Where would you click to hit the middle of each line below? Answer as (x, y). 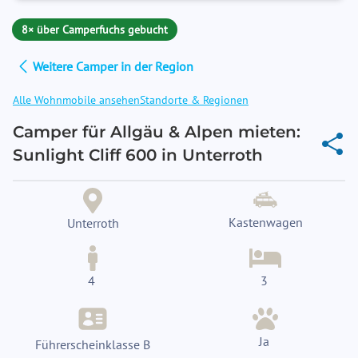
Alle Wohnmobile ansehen (76, 100)
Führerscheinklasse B (93, 344)
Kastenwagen (265, 222)
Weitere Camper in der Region (113, 66)
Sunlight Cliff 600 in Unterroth (138, 155)
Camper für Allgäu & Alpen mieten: (157, 132)
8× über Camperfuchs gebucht (95, 30)
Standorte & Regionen (194, 100)
